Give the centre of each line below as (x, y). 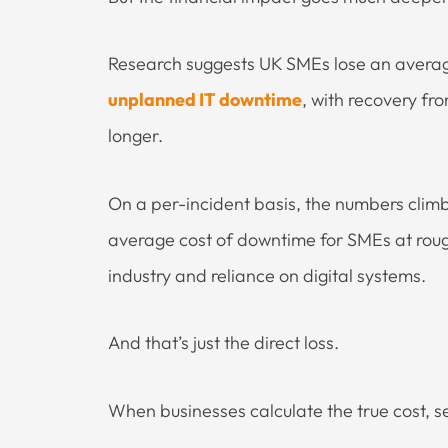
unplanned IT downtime (205, 100)
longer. (135, 136)
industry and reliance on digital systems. (267, 275)
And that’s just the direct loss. (223, 343)
